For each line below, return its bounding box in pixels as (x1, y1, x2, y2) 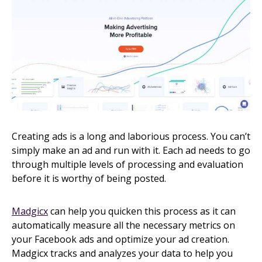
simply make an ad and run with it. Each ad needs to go (12, 143, 250, 157)
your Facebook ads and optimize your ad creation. (12, 232, 229, 246)
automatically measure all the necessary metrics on (12, 218, 235, 232)
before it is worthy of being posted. (12, 171, 166, 185)
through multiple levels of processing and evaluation (12, 157, 243, 171)
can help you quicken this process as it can (48, 204, 236, 218)
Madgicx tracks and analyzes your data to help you (12, 246, 233, 260)
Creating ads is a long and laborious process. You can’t (12, 129, 250, 143)
